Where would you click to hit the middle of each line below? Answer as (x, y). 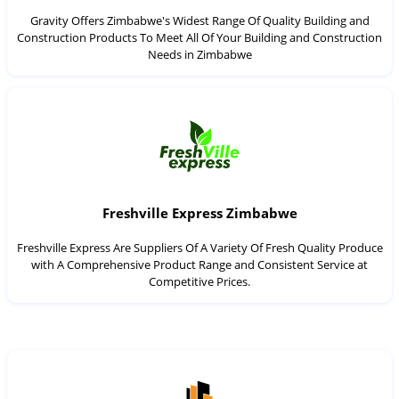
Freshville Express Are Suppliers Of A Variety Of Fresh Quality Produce (199, 247)
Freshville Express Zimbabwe (199, 213)
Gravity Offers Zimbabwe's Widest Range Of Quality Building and (199, 20)
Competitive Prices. (199, 281)
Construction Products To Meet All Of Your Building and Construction (199, 37)
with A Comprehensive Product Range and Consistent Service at (199, 264)
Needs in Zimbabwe (199, 54)
